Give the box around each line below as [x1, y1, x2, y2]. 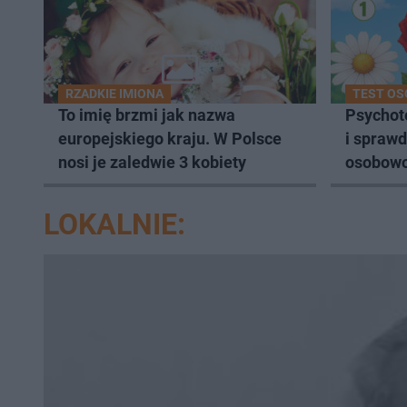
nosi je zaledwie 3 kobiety [58, 152, 246, 172]
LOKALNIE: [44, 206, 185, 242]
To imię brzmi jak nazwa [58, 104, 235, 124]
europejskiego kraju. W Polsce [58, 128, 282, 148]
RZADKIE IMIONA [65, 85, 164, 101]
